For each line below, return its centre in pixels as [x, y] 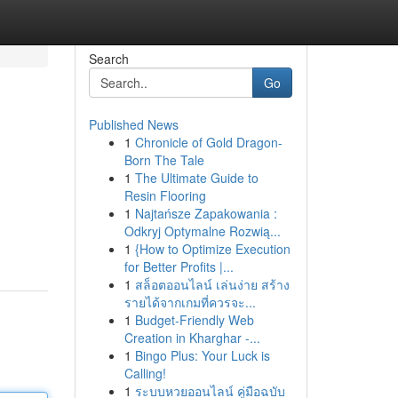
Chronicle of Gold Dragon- [208, 142]
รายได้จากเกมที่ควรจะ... [190, 302]
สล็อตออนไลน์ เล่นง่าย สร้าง [212, 284]
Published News [133, 124]
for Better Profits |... [179, 267]
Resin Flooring [165, 195]
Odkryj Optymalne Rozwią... [202, 231]
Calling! [145, 373]
